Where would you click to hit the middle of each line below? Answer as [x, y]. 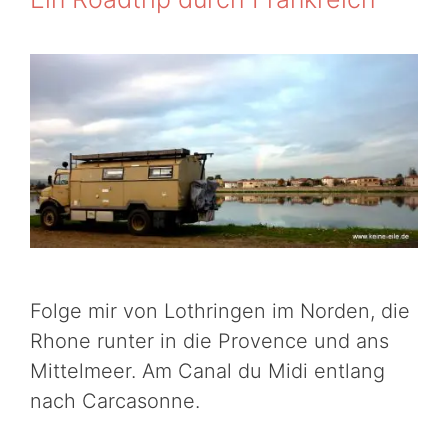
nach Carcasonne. [115, 401]
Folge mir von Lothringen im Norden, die [220, 311]
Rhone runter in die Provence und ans [209, 341]
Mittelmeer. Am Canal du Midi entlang [207, 371]
